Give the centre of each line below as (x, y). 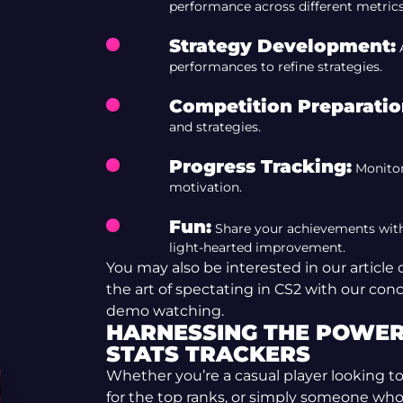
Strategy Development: (282, 46)
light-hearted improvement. (257, 247)
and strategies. (215, 127)
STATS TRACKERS (208, 354)
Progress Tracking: (260, 166)
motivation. (205, 187)
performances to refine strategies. (275, 67)
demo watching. (165, 311)
